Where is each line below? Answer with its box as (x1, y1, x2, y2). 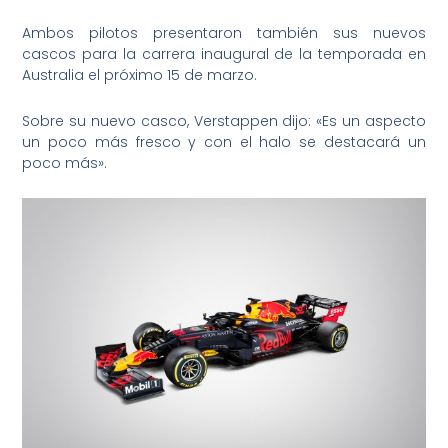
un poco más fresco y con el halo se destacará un (22, 131, 426, 152)
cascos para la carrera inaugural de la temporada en (22, 44, 426, 65)
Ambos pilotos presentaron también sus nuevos (22, 23, 426, 44)
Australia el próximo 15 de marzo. (22, 65, 258, 86)
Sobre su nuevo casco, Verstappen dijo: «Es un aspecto (22, 110, 426, 131)
